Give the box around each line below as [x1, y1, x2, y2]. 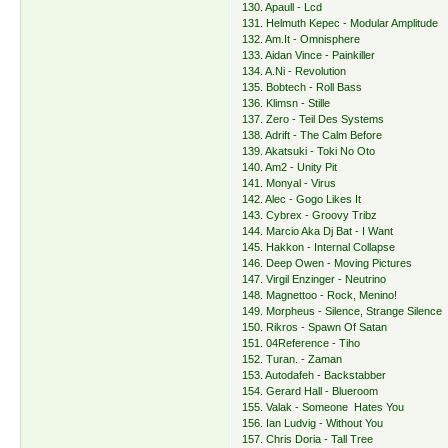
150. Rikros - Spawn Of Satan [242, 321, 388, 334]
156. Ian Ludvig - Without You [242, 417, 384, 430]
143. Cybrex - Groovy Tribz [242, 209, 378, 222]
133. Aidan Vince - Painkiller [242, 49, 376, 62]
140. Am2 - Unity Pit [242, 161, 338, 174]
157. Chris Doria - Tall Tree [242, 433, 374, 446]
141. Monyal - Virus [242, 177, 337, 190]
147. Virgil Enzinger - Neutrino [242, 273, 387, 286]
